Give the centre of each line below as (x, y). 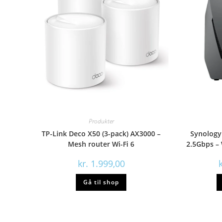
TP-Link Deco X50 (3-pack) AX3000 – (101, 133)
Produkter (101, 121)
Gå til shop (101, 182)
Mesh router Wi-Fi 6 (101, 144)
